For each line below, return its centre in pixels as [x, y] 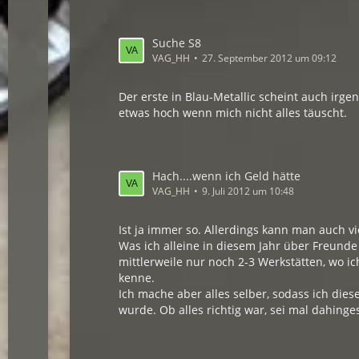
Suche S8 [177, 43]
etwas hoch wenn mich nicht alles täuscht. [233, 113]
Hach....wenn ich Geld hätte [227, 176]
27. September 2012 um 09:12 [270, 58]
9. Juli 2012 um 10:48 [248, 191]
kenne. [137, 278]
